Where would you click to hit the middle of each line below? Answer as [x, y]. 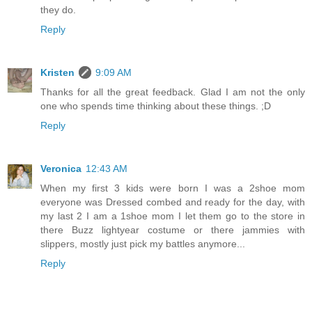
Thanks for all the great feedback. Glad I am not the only [173, 92]
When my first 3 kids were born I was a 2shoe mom [173, 188]
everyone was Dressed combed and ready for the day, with [173, 202]
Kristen [57, 73]
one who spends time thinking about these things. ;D [156, 106]
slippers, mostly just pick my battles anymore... [143, 244]
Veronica [61, 169]
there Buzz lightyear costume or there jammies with [173, 230]
